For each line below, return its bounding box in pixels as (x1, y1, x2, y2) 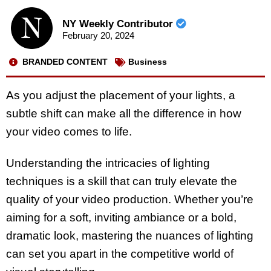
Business (128, 57, 167, 67)
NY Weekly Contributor (62, 18, 176, 30)
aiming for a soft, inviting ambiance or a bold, (6, 211, 237, 224)
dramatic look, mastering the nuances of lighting (6, 229, 253, 243)
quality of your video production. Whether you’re (6, 193, 253, 206)
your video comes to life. (6, 125, 132, 138)
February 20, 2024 (62, 30, 134, 41)
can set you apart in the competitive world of (6, 247, 233, 261)
